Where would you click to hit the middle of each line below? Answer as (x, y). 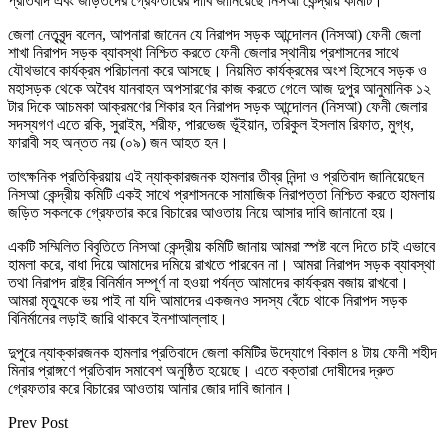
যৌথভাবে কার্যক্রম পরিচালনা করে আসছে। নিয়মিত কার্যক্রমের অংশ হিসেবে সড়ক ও (217, 70)
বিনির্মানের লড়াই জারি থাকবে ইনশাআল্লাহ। (118, 318)
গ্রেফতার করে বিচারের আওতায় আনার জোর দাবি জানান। (150, 388)
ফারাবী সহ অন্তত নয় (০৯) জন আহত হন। (118, 142)
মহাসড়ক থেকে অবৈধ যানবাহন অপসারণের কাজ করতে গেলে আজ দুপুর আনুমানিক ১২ (219, 88)
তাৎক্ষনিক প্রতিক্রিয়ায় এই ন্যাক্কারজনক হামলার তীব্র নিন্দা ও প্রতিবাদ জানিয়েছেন (216, 176)
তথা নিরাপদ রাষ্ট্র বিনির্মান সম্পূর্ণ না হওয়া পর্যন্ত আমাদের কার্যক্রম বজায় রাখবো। (208, 282)
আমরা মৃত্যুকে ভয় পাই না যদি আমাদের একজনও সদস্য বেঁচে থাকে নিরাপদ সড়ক (207, 300)
